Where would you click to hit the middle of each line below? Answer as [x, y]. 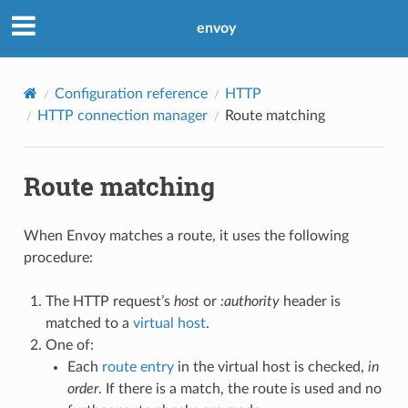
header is [310, 301]
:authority [250, 301]
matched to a [89, 323]
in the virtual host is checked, [270, 367]
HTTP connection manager [122, 115]
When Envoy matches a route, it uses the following [186, 235]
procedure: [58, 257]
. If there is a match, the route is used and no [240, 388]
